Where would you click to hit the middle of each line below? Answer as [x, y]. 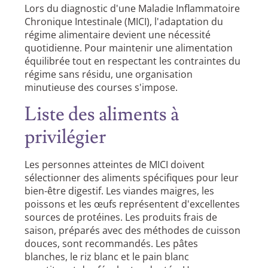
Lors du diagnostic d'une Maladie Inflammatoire [133, 9]
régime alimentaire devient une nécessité [118, 35]
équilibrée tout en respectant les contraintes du [133, 61]
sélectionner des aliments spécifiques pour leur [132, 177]
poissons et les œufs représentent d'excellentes [133, 204]
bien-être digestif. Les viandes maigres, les [120, 191]
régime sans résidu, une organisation [109, 74]
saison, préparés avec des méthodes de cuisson [133, 230]
